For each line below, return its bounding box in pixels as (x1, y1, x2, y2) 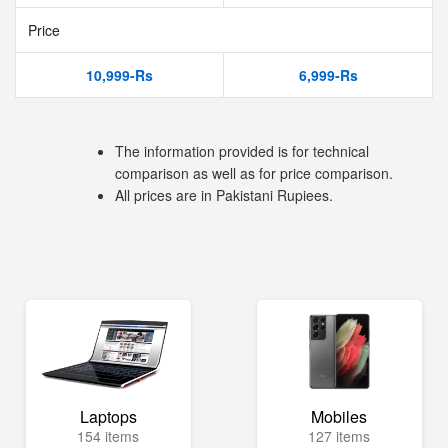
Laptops (79, 405, 137, 428)
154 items (77, 426, 140, 446)
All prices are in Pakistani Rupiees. (115, 185, 333, 205)
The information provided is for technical (115, 141, 369, 161)
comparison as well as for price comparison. (115, 163, 393, 183)
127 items (308, 426, 371, 446)
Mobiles (311, 405, 368, 428)
